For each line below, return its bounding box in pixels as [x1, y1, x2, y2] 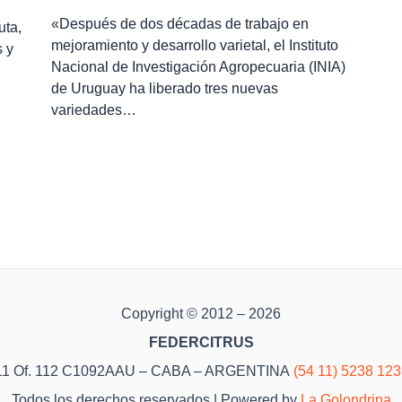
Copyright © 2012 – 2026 [121, 306, 281, 322]
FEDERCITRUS [148, 335, 254, 351]
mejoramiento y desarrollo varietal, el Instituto [50, 38, 338, 54]
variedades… [50, 102, 136, 118]
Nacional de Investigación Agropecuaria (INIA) [50, 59, 345, 75]
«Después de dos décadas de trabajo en [50, 16, 309, 32]
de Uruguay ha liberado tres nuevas [50, 81, 278, 97]
